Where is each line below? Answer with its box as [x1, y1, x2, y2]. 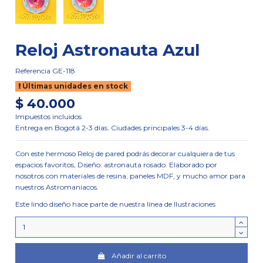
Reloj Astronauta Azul [15, 39, 200, 60]
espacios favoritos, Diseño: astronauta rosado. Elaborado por [15, 160, 218, 169]
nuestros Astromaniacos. [15, 182, 101, 191]
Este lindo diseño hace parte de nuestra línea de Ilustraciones [15, 199, 216, 208]
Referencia [15, 66, 51, 76]
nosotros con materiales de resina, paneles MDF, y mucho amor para [15, 171, 246, 180]
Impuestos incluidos [15, 112, 82, 121]
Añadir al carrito [111, 251, 166, 261]
